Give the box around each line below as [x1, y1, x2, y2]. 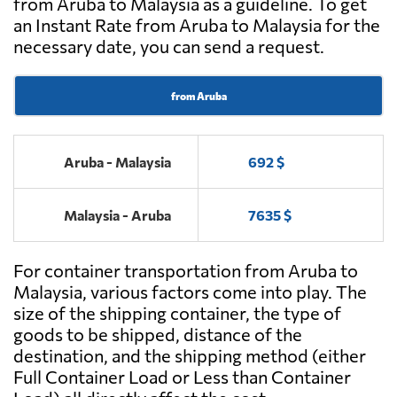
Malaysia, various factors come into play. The [13, 281, 367, 303]
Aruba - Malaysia [64, 153, 171, 171]
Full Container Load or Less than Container [13, 366, 351, 388]
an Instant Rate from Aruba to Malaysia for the [13, 14, 380, 36]
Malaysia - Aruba [64, 206, 171, 224]
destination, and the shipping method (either [13, 345, 366, 367]
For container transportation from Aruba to [13, 260, 358, 282]
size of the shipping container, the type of [13, 302, 341, 324]
